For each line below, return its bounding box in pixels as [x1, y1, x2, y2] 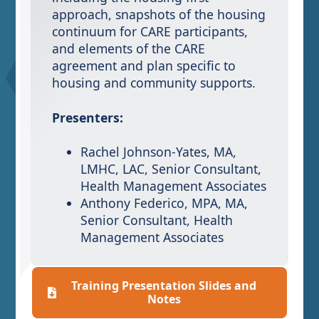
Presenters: [51, 108, 123, 126]
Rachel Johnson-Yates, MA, [80, 143, 236, 161]
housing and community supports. [51, 74, 256, 91]
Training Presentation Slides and [71, 278, 256, 294]
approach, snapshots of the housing [51, 6, 266, 23]
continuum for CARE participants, [51, 23, 248, 40]
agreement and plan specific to [51, 57, 236, 74]
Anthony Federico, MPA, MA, [80, 194, 248, 212]
